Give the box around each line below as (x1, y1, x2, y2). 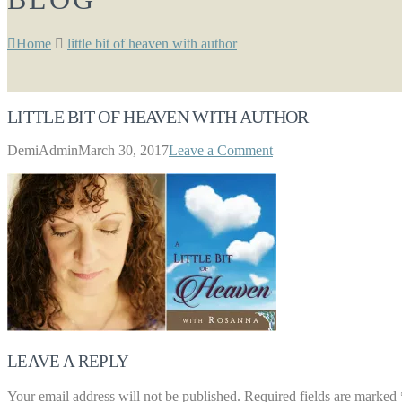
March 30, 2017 (78, 143, 169, 159)
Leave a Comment (169, 143, 273, 159)
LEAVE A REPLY (7, 351, 129, 371)
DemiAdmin (7, 143, 78, 159)
